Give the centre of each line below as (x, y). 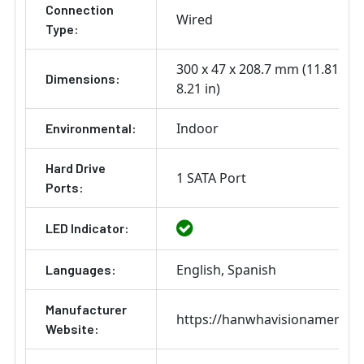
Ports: (65, 188)
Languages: (81, 270)
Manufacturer (86, 310)
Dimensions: (83, 79)
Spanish (252, 270)
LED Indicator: (87, 228)
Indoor (197, 129)
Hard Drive (76, 168)
